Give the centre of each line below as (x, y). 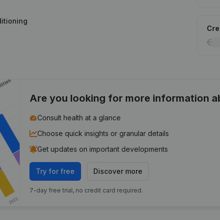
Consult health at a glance (79, 118)
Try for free (55, 171)
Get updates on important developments (103, 149)
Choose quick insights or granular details (103, 133)
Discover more (118, 171)
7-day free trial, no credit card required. (86, 190)
